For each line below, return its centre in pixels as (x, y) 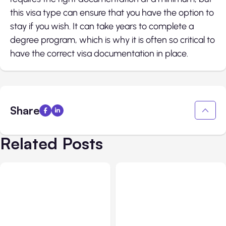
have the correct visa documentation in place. (99, 53)
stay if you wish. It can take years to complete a (102, 26)
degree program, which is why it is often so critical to (112, 40)
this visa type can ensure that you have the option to (112, 12)
